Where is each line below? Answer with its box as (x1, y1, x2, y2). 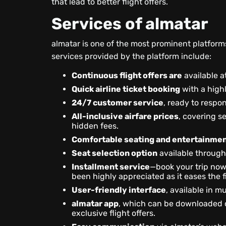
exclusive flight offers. (72, 208, 156, 218)
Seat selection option (72, 148, 158, 158)
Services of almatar (51, 14, 209, 33)
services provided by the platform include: (51, 51, 212, 61)
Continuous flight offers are (72, 71, 183, 80)
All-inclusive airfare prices (72, 111, 179, 121)
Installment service (72, 162, 150, 172)
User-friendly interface (72, 185, 166, 195)
